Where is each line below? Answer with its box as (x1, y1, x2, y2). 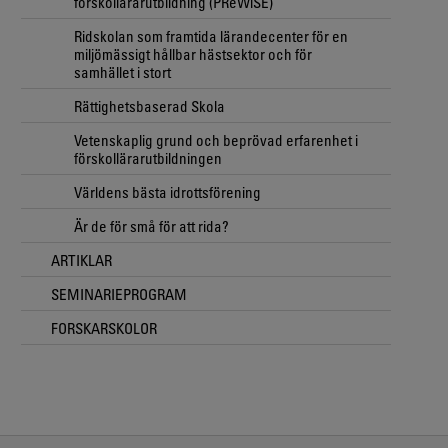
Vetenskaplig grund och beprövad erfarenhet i (74, 130, 358, 149)
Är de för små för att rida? (74, 216, 229, 235)
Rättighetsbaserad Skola (74, 96, 225, 115)
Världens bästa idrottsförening (74, 182, 261, 201)
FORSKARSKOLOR (51, 318, 157, 337)
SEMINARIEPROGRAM (51, 284, 187, 303)
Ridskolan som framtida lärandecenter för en (74, 26, 348, 45)
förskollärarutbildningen (74, 148, 222, 167)
